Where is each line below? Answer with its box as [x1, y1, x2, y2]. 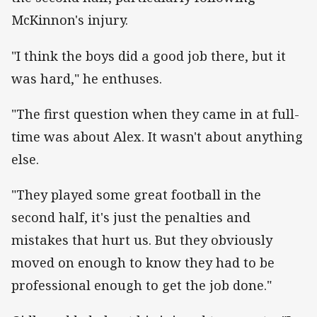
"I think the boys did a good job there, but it [11, 47, 286, 64]
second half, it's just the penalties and [11, 209, 250, 226]
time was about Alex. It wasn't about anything [11, 127, 303, 145]
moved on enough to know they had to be [11, 254, 275, 272]
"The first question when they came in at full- [11, 105, 299, 122]
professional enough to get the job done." [11, 277, 272, 294]
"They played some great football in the [11, 186, 261, 204]
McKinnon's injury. [11, 11, 128, 29]
